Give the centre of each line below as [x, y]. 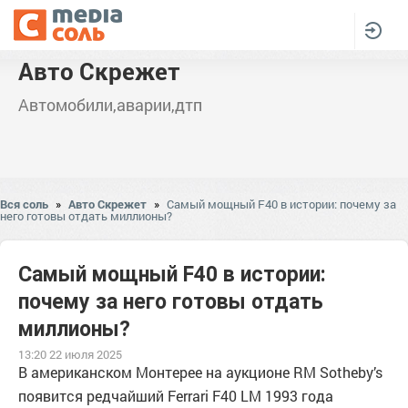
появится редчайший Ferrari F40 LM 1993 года [176, 396]
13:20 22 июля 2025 [70, 354]
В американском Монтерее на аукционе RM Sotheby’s [200, 372]
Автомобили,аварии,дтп [110, 105]
